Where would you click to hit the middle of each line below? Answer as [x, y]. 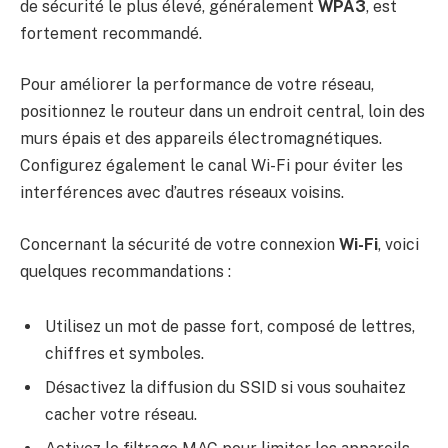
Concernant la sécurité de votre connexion [179, 244]
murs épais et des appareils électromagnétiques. [201, 139]
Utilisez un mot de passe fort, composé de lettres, [230, 327]
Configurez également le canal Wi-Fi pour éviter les [211, 166]
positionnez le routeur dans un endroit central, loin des [222, 112]
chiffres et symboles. [124, 354]
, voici [398, 244]
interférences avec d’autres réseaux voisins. [182, 193]
